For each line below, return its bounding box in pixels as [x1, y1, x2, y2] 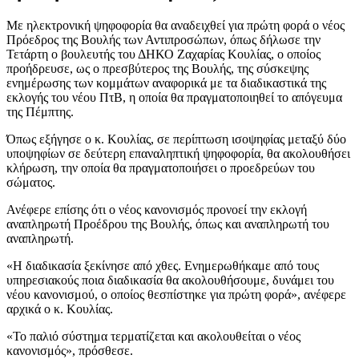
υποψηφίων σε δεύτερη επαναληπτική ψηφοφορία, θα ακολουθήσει [6, 146, 350, 160]
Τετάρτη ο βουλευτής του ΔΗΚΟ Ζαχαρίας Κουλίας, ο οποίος [6, 46, 321, 61]
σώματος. [6, 175, 55, 189]
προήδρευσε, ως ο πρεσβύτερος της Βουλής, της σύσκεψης [6, 61, 309, 75]
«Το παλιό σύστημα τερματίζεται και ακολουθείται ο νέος [6, 329, 301, 343]
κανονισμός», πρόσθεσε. [6, 343, 133, 357]
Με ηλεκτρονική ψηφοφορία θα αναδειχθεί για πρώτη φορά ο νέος [6, 18, 345, 32]
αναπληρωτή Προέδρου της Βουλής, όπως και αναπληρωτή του [6, 216, 329, 231]
